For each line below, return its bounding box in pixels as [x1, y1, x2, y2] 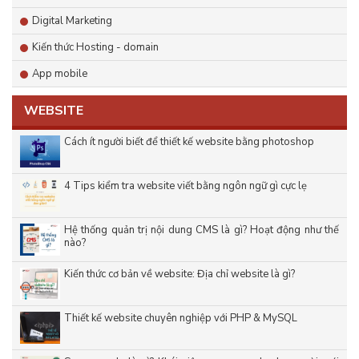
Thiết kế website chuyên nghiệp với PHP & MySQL [64, 311, 297, 326]
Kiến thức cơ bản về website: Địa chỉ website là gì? [64, 267, 295, 282]
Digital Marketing [32, 14, 112, 29]
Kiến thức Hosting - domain [32, 40, 159, 55]
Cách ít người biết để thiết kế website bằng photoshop [64, 135, 314, 150]
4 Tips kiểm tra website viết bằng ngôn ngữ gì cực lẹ [64, 179, 307, 194]
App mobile [32, 67, 87, 82]
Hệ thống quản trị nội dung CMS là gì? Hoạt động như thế [64, 223, 339, 238]
